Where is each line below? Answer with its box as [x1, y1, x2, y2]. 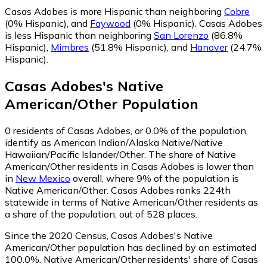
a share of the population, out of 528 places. [5, 207, 197, 220]
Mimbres [51, 41, 89, 54]
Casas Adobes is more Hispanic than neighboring [5, 5, 224, 18]
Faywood [90, 17, 131, 30]
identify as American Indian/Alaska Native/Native [5, 136, 223, 148]
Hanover [190, 41, 228, 54]
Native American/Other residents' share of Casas [41, 253, 258, 265]
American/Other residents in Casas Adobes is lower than [5, 160, 254, 172]
